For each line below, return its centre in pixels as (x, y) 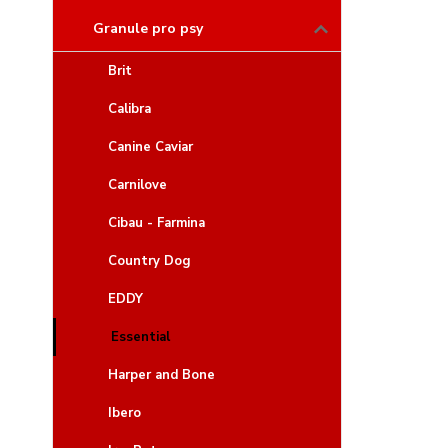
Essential (140, 337)
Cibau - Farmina (156, 223)
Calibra (129, 109)
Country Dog (149, 261)
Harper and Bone (161, 375)
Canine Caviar (150, 147)
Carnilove (137, 185)
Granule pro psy (148, 28)
